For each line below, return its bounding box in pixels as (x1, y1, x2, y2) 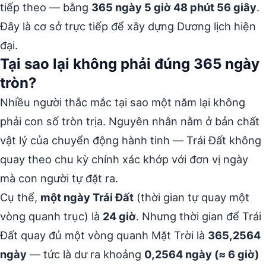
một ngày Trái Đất (40, 190, 134, 204)
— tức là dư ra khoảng (27, 247, 144, 261)
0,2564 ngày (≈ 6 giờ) (144, 247, 259, 261)
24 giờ (103, 209, 136, 223)
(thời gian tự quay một (134, 190, 249, 204)
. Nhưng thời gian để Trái (136, 209, 261, 223)
